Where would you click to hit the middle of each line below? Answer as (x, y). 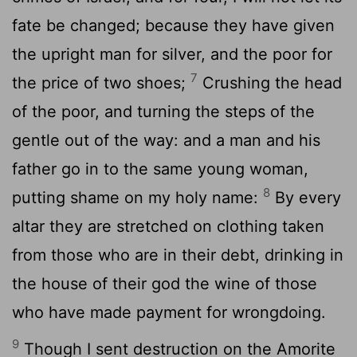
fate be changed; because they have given (173, 25)
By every (306, 197)
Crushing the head (270, 82)
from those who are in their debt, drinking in (178, 255)
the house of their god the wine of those (165, 283)
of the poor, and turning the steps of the (163, 111)
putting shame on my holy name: (137, 197)
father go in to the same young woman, (160, 169)
